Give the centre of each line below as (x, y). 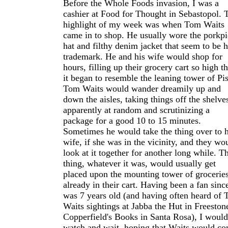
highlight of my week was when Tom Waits (144, 24)
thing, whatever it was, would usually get (139, 163)
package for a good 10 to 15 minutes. (132, 121)
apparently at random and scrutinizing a (136, 110)
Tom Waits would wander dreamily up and (142, 89)
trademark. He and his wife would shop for (143, 56)
